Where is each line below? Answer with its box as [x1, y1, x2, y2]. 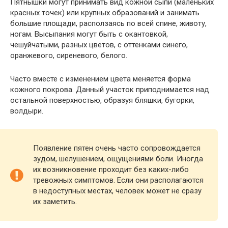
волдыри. [10, 106, 43, 116]
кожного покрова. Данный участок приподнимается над [10, 85, 209, 94]
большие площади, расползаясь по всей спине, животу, [10, 19, 207, 28]
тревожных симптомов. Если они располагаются [33, 176, 204, 185]
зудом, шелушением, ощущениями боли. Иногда [33, 154, 203, 163]
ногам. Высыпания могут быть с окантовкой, [10, 30, 168, 39]
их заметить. [33, 197, 77, 206]
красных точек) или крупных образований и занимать [10, 8, 199, 17]
